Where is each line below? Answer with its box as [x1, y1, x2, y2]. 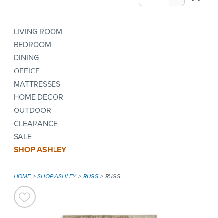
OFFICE [14, 65, 40, 76]
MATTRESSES [14, 78, 60, 90]
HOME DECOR [14, 91, 63, 103]
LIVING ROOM [14, 26, 62, 37]
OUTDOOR [14, 105, 51, 116]
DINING [14, 52, 39, 63]
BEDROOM [14, 39, 51, 50]
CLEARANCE [14, 118, 58, 129]
